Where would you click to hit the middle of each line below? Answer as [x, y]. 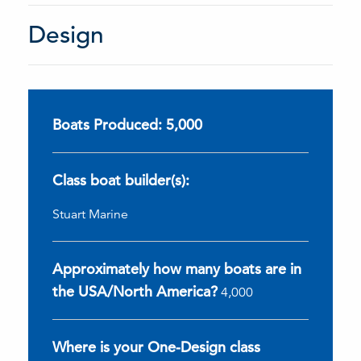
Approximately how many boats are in [177, 268]
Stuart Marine [90, 214]
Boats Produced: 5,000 [127, 124]
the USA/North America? [135, 291]
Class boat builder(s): [121, 180]
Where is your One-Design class [156, 346]
